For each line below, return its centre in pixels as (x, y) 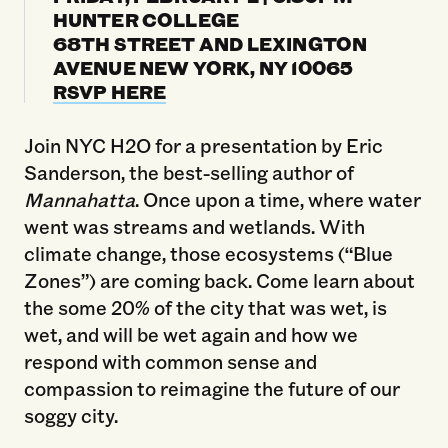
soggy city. (70, 414)
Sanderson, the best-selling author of (188, 171)
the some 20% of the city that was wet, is (205, 306)
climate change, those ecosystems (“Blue (208, 252)
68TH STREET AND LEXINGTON (210, 43)
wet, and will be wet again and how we (190, 333)
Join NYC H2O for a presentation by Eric (203, 144)
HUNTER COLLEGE (146, 19)
